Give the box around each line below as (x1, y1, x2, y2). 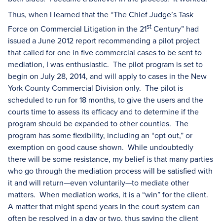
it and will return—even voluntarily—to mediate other (8, 177, 189, 188)
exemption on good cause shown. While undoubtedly (8, 142, 193, 153)
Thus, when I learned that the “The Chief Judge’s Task (8, 9, 193, 20)
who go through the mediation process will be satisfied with (8, 165, 213, 177)
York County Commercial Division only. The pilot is (8, 82, 183, 94)
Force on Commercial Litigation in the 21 (8, 23, 147, 35)
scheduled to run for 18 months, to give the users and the (8, 94, 203, 106)
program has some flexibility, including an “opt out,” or (8, 130, 192, 141)
